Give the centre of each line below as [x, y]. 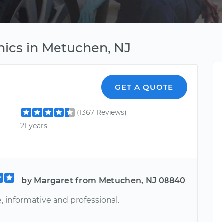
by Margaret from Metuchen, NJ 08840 [104, 181]
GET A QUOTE [144, 87]
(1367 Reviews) [102, 112]
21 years [34, 126]
